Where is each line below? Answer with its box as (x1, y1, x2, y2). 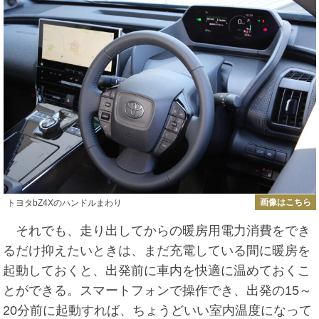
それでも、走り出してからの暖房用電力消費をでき (3, 224, 311, 239)
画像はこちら (259, 197, 311, 207)
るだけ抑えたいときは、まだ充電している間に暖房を (3, 244, 311, 258)
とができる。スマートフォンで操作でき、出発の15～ (3, 283, 313, 298)
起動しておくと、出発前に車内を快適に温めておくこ (3, 263, 311, 278)
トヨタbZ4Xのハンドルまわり (6, 197, 122, 208)
